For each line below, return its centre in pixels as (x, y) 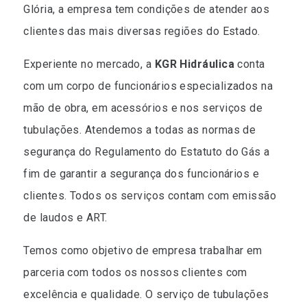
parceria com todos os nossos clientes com (135, 272)
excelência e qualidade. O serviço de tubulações (146, 294)
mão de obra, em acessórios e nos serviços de (143, 108)
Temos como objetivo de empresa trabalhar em (143, 250)
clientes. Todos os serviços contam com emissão (150, 196)
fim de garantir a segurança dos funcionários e (142, 174)
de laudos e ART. (65, 218)
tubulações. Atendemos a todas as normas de (140, 130)
